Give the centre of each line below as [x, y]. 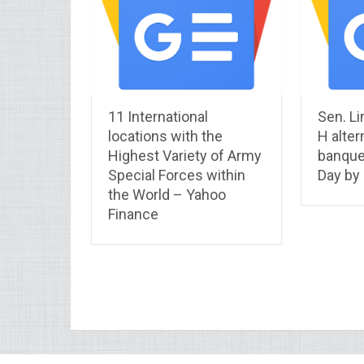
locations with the [165, 136]
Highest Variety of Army [185, 155]
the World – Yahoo [167, 194]
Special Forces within [177, 175]
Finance [133, 214]
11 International [158, 116]
